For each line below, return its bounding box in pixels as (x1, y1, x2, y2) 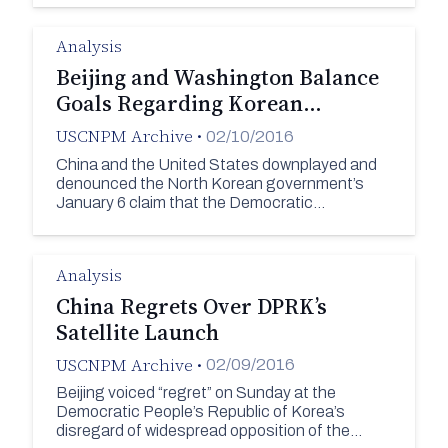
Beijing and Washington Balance (55, 62, 379, 93)
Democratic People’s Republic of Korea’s (55, 403, 345, 421)
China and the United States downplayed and (55, 156, 377, 173)
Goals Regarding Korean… (55, 88, 322, 119)
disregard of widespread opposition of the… (55, 422, 362, 440)
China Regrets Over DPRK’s (55, 290, 327, 321)
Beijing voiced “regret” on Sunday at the (55, 384, 336, 402)
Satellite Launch (55, 316, 219, 347)
